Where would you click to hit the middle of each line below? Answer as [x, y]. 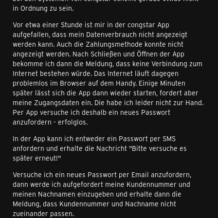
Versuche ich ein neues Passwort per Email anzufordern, [102, 175]
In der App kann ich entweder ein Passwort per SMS [94, 139]
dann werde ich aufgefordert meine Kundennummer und [101, 184]
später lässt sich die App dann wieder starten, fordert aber [106, 93]
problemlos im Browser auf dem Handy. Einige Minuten [99, 83]
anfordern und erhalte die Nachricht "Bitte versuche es [100, 148]
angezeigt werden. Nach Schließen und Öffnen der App [99, 54]
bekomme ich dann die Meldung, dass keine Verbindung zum [108, 64]
